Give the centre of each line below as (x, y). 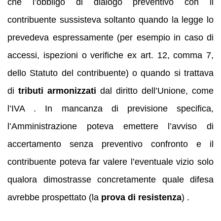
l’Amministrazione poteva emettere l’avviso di (110, 126)
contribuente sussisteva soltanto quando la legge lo (110, 19)
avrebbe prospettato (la (54, 197)
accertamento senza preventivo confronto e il (110, 144)
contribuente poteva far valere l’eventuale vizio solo (110, 162)
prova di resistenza (141, 197)
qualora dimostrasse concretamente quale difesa (110, 179)
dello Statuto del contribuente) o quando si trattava (110, 73)
